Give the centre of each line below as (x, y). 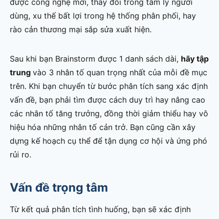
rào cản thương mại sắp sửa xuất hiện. (81, 30)
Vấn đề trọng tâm (59, 188)
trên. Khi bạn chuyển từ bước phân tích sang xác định (109, 86)
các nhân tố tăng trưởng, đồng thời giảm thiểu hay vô (109, 114)
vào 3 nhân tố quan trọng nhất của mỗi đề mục (120, 73)
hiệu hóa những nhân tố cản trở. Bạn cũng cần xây (103, 127)
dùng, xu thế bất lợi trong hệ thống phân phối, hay (103, 16)
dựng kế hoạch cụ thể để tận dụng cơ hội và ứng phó (109, 141)
